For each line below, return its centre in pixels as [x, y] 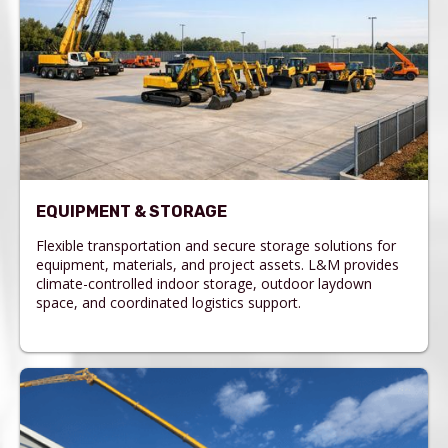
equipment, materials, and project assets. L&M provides [217, 265]
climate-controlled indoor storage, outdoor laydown [204, 284]
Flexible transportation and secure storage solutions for [216, 246]
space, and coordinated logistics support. [168, 303]
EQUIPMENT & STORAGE [131, 212]
